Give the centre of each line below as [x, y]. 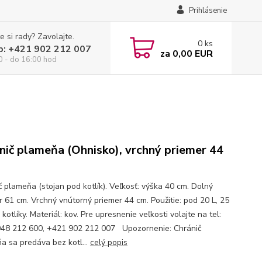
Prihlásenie [208, 11]
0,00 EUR [191, 54]
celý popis [108, 242]
